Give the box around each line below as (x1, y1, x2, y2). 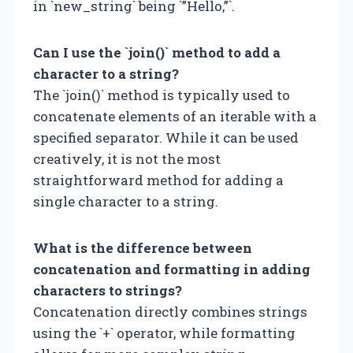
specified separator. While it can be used (33, 128, 299, 147)
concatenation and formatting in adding (33, 259, 310, 278)
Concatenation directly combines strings (33, 302, 307, 321)
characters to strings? (33, 281, 182, 299)
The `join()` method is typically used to (33, 85, 290, 104)
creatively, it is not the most (33, 149, 221, 168)
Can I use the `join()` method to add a (33, 43, 281, 61)
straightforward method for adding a (33, 170, 284, 189)
